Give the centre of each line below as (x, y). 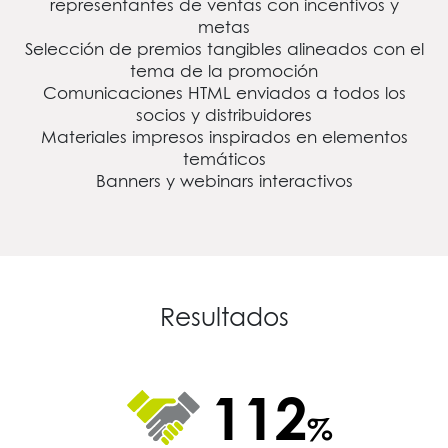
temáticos (224, 158)
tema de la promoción (224, 70)
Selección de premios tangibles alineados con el (224, 48)
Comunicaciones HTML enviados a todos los (224, 92)
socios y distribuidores (224, 114)
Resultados (224, 316)
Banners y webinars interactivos (224, 180)
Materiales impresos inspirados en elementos (224, 136)
